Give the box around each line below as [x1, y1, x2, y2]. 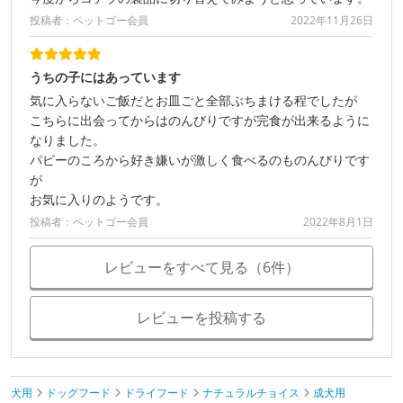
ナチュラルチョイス [202, 384, 300, 400]
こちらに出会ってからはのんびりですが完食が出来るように [30, 111, 370, 129]
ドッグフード [46, 384, 111, 400]
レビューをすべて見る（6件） [103, 256, 300, 277]
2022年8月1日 [303, 213, 373, 229]
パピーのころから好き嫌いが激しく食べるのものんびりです [30, 150, 370, 168]
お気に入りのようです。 [30, 190, 168, 208]
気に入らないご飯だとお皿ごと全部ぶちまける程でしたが [30, 91, 357, 109]
